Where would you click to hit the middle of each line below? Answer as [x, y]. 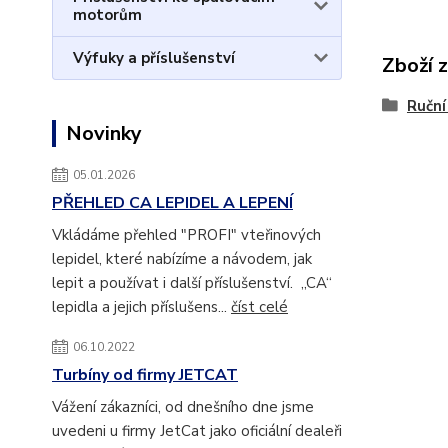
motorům [107, 15]
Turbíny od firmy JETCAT [145, 375]
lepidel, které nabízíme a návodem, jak [182, 259]
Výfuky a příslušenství [154, 58]
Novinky [104, 133]
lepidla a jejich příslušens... [141, 307]
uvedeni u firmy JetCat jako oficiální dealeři [197, 431]
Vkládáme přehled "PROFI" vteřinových [186, 235]
